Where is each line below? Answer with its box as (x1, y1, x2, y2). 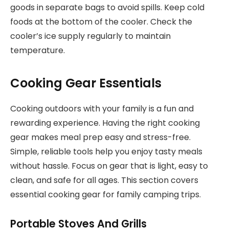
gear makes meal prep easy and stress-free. (10, 131, 191, 144)
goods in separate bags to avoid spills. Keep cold (10, 1, 204, 13)
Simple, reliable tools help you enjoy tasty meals (10, 146, 202, 158)
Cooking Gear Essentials (10, 75, 162, 92)
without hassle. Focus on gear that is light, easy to (10, 160, 208, 172)
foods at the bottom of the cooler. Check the (10, 15, 192, 28)
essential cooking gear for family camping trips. (10, 189, 201, 201)
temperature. (10, 44, 65, 56)
